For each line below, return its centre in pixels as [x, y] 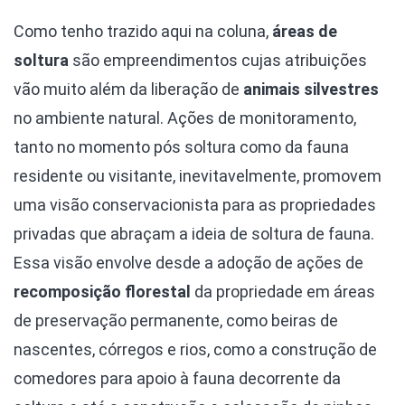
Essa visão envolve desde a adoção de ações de [188, 262]
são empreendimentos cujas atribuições [218, 60]
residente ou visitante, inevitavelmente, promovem [198, 175]
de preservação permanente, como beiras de [176, 320]
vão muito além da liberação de [128, 89]
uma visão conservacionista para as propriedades [195, 204]
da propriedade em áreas [283, 291]
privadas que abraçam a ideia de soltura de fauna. [194, 233]
